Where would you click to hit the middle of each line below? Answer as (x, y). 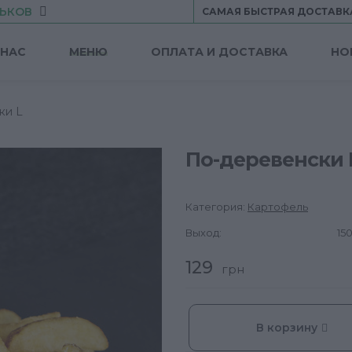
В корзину (287, 328)
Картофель (278, 207)
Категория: (216, 207)
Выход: (203, 233)
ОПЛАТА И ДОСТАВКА (219, 52)
